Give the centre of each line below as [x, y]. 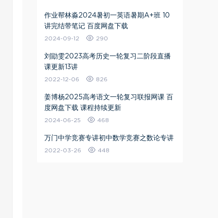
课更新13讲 [61, 67]
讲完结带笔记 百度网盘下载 [86, 26]
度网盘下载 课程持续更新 [83, 108]
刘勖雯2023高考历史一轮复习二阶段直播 [108, 56]
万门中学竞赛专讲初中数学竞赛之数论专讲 [109, 138]
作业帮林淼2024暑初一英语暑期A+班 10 [107, 16]
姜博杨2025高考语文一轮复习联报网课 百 [109, 97]
